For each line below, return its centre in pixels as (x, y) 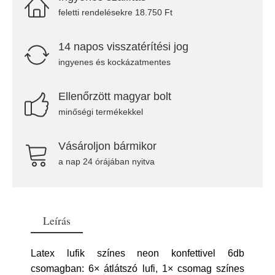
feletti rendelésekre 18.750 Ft (115, 12)
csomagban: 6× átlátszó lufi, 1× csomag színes (137, 269)
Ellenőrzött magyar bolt (115, 96)
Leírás (57, 220)
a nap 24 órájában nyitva (107, 161)
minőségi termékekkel (101, 112)
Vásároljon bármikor (107, 146)
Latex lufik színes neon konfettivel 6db (137, 253)
